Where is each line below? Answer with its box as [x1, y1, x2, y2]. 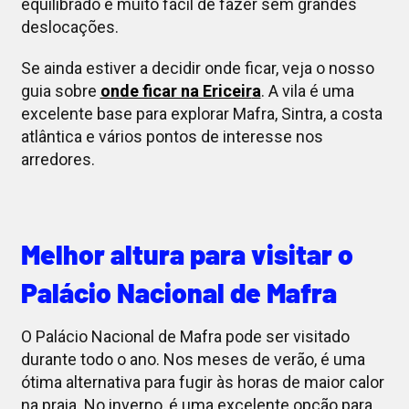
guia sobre [20, 81, 100, 101]
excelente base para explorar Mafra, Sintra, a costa [20, 104, 383, 124]
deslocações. [20, 17, 119, 37]
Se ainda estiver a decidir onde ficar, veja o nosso [20, 58, 374, 79]
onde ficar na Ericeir [100, 81, 252, 101]
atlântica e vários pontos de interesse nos [20, 127, 323, 147]
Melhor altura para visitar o [20, 237, 353, 271]
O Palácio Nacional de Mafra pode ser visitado [20, 327, 350, 347]
